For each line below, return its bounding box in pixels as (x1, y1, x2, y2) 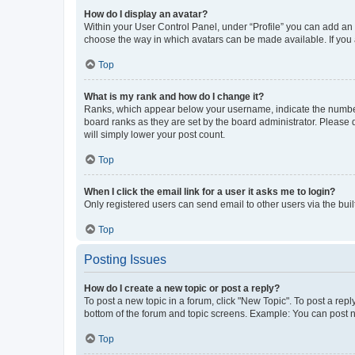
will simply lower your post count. (84, 128, 225, 140)
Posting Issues (84, 252, 166, 266)
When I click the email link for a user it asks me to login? (84, 185, 335, 197)
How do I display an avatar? (84, 8, 208, 20)
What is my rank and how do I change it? (84, 90, 264, 102)
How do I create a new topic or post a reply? (84, 282, 280, 294)
